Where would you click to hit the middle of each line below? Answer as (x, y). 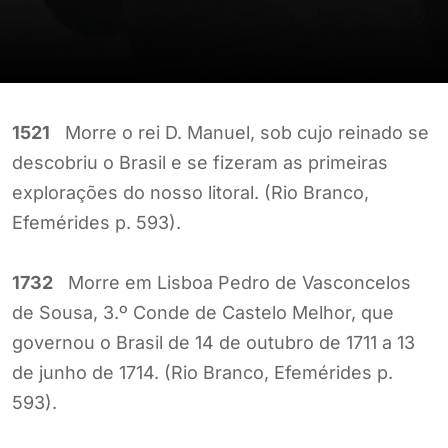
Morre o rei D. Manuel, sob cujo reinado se (239, 132)
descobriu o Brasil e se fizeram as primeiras (200, 162)
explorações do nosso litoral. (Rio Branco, (190, 192)
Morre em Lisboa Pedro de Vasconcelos (232, 282)
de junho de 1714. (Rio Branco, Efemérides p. (202, 372)
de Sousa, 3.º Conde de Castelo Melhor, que (203, 312)
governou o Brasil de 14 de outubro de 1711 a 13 (213, 342)
